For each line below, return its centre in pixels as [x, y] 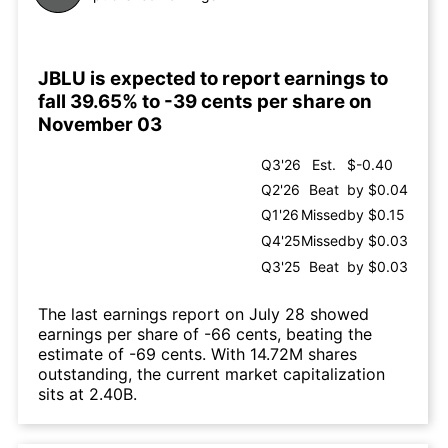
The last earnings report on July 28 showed [203, 314]
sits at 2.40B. [87, 394]
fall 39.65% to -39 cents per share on [205, 101]
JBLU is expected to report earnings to [213, 78]
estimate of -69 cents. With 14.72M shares [197, 354]
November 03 [100, 124]
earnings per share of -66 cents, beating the [205, 334]
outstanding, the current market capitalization [211, 374]
